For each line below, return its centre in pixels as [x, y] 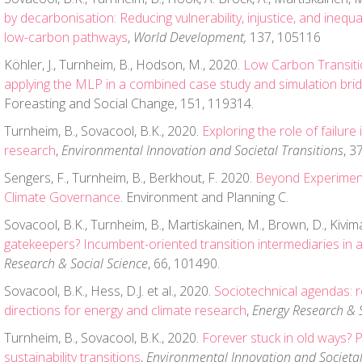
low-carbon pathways [66, 37]
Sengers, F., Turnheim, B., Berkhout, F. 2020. [130, 178]
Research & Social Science [76, 263]
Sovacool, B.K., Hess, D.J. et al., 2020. [109, 291]
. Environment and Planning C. [204, 197]
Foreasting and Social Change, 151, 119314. [129, 103]
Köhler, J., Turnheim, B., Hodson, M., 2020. [124, 65]
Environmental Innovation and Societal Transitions [202, 150]
